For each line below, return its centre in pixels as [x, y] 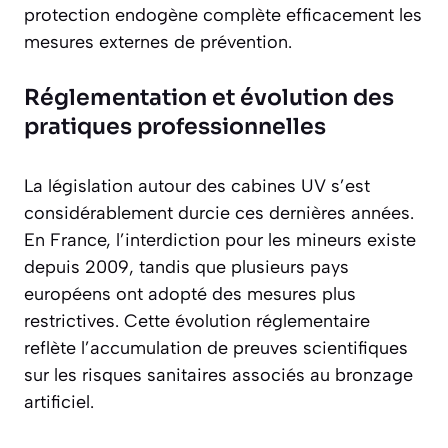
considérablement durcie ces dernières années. [219, 213]
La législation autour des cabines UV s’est [197, 186]
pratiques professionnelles [175, 127]
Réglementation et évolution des [209, 98]
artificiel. [59, 402]
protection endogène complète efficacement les [223, 15]
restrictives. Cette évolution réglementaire [197, 321]
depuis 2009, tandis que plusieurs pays [186, 267]
